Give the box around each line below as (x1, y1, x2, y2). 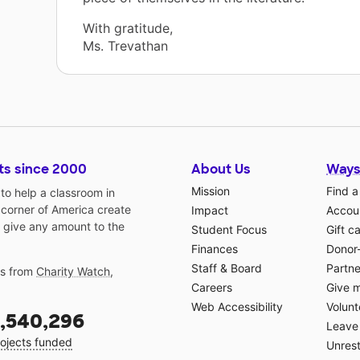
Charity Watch (36, 264, 110, 279)
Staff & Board (191, 261, 262, 276)
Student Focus (191, 223, 267, 237)
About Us (191, 161, 251, 178)
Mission (191, 184, 230, 198)
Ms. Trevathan (83, 38, 168, 55)
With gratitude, (83, 20, 173, 37)
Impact (191, 203, 228, 218)
